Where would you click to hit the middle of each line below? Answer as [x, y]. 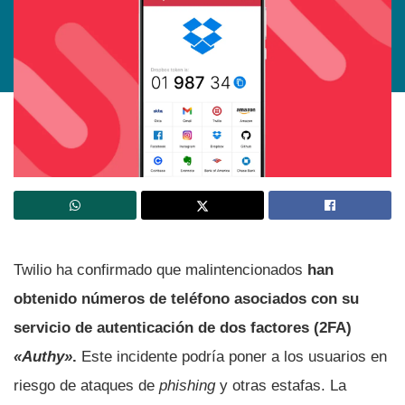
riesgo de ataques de [86, 385]
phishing [187, 385]
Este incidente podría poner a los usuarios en [232, 356]
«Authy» [43, 356]
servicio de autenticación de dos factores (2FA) [183, 327]
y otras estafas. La [281, 385]
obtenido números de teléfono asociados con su [186, 298]
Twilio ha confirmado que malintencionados [160, 269]
